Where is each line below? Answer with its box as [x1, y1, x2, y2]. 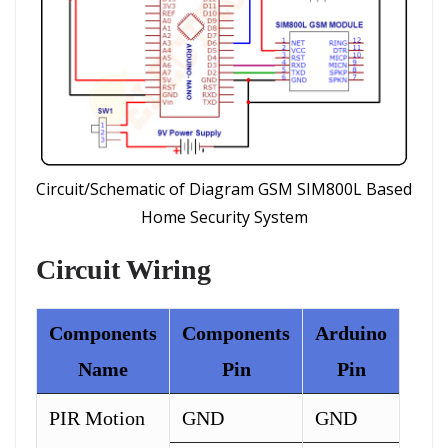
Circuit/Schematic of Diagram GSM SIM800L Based [36, 177, 412, 200]
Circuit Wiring [36, 253, 211, 285]
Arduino [315, 321, 387, 344]
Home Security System [140, 205, 308, 228]
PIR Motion [49, 406, 145, 429]
